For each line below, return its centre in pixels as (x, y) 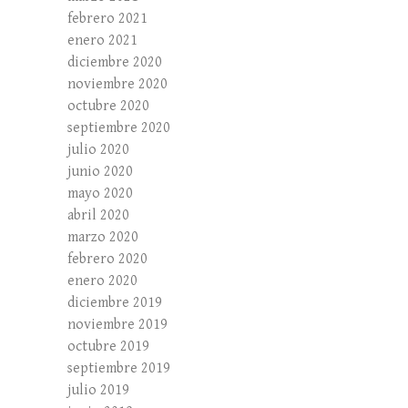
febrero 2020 (107, 260)
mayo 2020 (100, 194)
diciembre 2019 (115, 303)
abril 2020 (98, 216)
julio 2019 (98, 391)
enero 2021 (102, 41)
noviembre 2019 (117, 325)
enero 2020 (102, 281)
